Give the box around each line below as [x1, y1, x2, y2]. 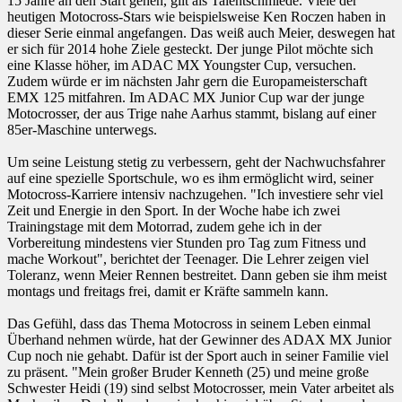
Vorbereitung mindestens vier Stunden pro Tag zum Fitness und [7, 235, 366, 251]
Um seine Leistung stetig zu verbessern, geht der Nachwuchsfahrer [7, 154, 385, 170]
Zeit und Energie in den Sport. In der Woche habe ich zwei [7, 203, 340, 219]
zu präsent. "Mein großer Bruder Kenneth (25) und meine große [7, 364, 369, 380]
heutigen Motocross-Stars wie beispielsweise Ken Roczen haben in [7, 9, 386, 25]
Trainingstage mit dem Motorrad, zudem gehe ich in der [7, 219, 321, 235]
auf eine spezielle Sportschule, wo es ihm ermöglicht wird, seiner [7, 170, 373, 187]
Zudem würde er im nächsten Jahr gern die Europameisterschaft [7, 74, 367, 90]
